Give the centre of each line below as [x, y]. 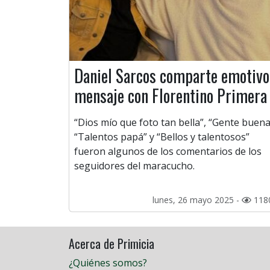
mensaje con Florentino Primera [171, 96]
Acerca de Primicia [111, 244]
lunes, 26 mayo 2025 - [197, 200]
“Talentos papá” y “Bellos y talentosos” [162, 137]
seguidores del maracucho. [134, 166]
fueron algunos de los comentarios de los [168, 152]
